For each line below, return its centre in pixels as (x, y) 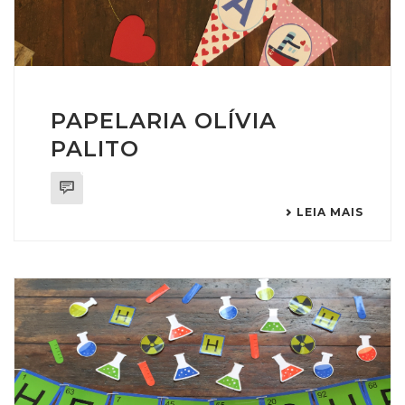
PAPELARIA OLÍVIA (164, 121)
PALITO (95, 149)
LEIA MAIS (330, 212)
